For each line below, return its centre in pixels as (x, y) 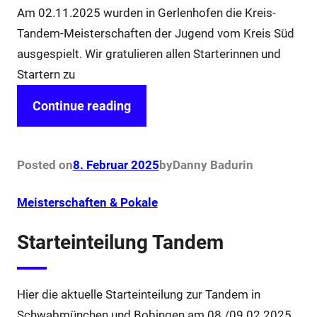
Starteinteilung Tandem (120, 243)
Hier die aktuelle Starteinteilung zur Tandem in (138, 295)
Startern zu (46, 75)
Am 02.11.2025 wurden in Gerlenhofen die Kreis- (146, 13)
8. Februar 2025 (116, 165)
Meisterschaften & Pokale (87, 203)
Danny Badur (207, 165)
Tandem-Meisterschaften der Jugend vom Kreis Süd (155, 34)
